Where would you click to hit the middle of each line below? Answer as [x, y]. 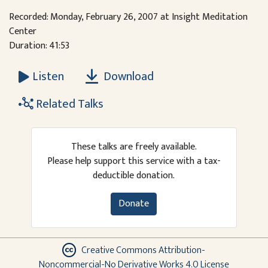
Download [127, 77]
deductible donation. [134, 176]
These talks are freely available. [134, 147]
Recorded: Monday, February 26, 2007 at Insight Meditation [128, 17]
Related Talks [68, 104]
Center [23, 31]
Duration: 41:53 [39, 46]
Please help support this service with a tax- [134, 162]
